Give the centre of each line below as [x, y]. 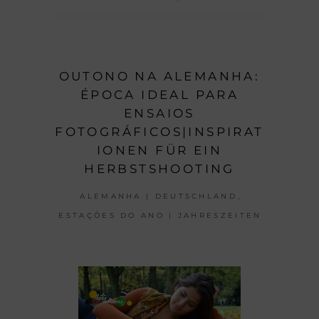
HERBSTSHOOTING [159, 168]
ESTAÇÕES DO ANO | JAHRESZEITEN [160, 215]
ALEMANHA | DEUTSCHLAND [158, 196]
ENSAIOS [159, 113]
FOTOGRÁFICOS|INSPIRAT [159, 131]
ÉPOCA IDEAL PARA [159, 94]
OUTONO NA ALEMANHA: [159, 76]
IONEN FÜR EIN [159, 150]
